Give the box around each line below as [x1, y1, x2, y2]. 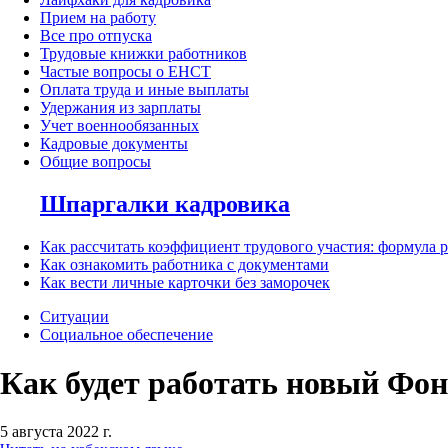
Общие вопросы [40, 153, 151, 171]
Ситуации [40, 307, 109, 325]
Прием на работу [40, 9, 156, 27]
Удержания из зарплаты [40, 99, 201, 117]
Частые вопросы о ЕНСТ [40, 63, 211, 81]
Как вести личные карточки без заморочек [40, 273, 330, 291]
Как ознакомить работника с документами [40, 255, 329, 273]
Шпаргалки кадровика [40, 191, 290, 218]
